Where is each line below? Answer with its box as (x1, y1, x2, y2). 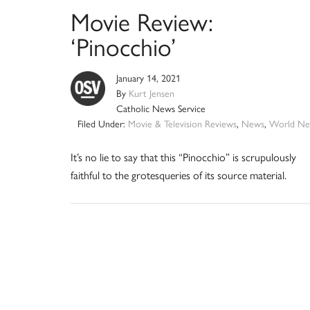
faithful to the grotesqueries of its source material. (71, 168, 286, 182)
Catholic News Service (116, 102, 206, 115)
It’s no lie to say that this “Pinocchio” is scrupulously (71, 150, 296, 164)
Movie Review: (71, 7, 213, 37)
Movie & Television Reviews (127, 118, 237, 130)
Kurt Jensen (129, 87, 174, 100)
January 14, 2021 (116, 72, 181, 84)
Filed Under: (77, 118, 128, 130)
